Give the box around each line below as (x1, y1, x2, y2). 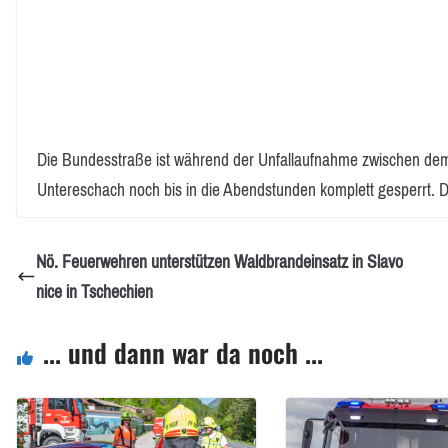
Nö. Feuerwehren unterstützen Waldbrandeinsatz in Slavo (36, 245, 403, 278)
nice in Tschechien (36, 275, 153, 308)
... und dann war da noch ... (43, 332, 323, 372)
